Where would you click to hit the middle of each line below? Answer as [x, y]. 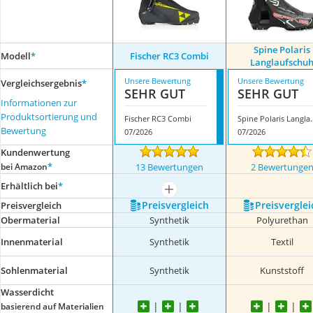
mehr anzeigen [199, 193]
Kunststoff [282, 270]
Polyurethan [282, 220]
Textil [282, 242]
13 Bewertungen [169, 167]
